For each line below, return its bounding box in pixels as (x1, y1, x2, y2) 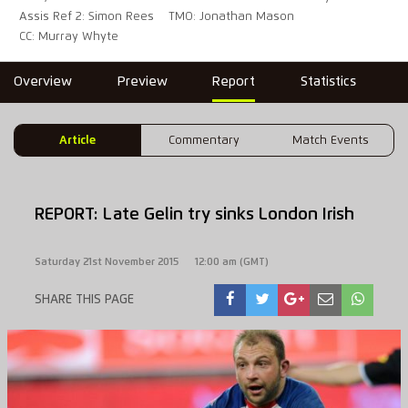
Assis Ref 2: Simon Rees (19, 11, 155, 24)
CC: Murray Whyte (19, 31, 119, 44)
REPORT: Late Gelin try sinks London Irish (34, 206, 354, 224)
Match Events (291, 134, 369, 147)
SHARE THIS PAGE (34, 292, 134, 306)
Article (59, 134, 97, 147)
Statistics (300, 76, 356, 89)
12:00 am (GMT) (194, 256, 269, 267)
